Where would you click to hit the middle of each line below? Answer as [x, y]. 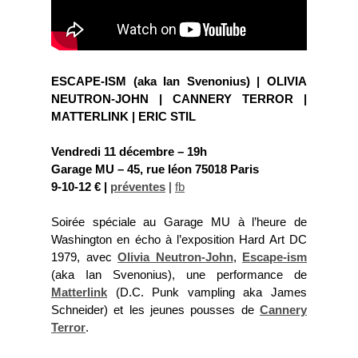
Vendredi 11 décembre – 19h [129, 152]
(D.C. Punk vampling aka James [207, 292]
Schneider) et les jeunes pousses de [155, 310]
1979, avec [84, 257]
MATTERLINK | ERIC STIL [123, 117]
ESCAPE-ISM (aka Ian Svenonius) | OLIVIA [179, 82]
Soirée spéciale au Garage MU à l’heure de [179, 222]
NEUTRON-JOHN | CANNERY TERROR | [179, 99]
